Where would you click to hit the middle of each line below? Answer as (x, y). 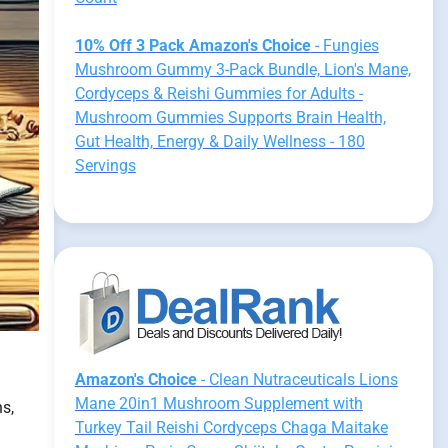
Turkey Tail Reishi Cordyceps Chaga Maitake (231, 427)
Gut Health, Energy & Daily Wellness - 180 (219, 141)
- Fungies (344, 45)
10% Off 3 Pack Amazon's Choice (192, 45)
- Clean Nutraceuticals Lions (297, 379)
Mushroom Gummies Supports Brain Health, (230, 117)
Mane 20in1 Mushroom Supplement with (218, 403)
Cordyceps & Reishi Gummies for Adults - (218, 93)
